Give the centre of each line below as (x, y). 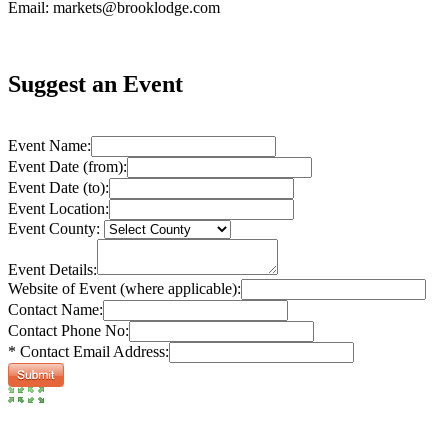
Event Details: (52, 270)
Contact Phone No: (68, 331)
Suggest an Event (95, 84)
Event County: (54, 229)
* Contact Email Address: (88, 352)
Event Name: (49, 146)
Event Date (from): (67, 167)
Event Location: (58, 209)
